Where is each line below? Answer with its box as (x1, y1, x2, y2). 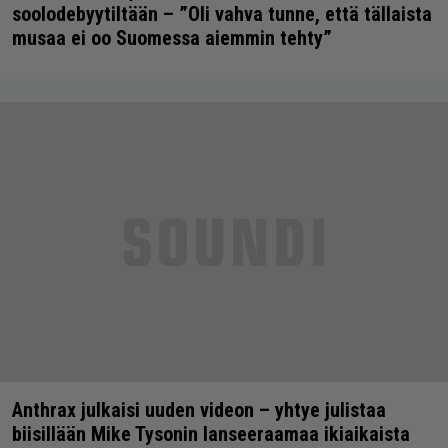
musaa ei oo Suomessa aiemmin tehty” (12, 26, 332, 51)
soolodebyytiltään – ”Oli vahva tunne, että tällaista (12, 2, 432, 27)
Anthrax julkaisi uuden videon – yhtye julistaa (12, 398, 386, 423)
